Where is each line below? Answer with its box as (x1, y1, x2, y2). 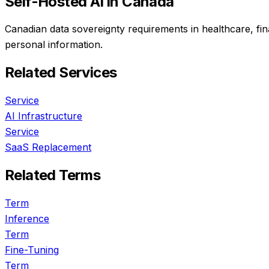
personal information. (5, 38, 103, 51)
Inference (5, 213, 49, 225)
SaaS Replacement (5, 141, 91, 154)
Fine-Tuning (5, 244, 59, 256)
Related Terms (5, 166, 101, 184)
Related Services (5, 64, 117, 82)
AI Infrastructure (5, 110, 82, 122)
